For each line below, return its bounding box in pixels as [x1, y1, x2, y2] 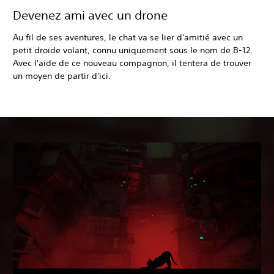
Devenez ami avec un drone [13, 8, 168, 23]
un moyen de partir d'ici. [13, 70, 111, 82]
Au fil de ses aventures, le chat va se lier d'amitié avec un [13, 32, 243, 43]
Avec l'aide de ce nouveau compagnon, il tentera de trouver [13, 57, 251, 69]
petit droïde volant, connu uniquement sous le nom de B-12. [13, 45, 253, 56]
